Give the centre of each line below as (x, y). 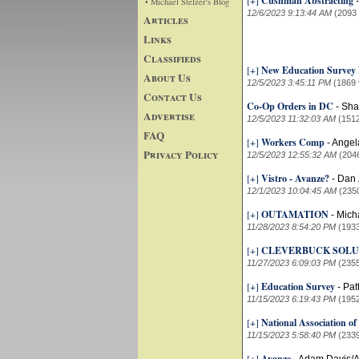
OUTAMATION (295, 214)
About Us (167, 77)
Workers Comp (293, 142)
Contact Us (173, 97)
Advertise (169, 116)
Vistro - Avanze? (295, 178)
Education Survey (298, 286)
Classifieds (172, 58)
